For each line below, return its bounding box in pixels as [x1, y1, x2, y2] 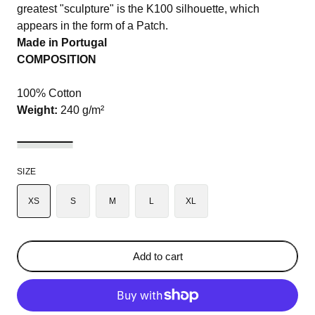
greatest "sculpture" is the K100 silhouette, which [17, 3, 259, 15]
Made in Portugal [17, 37, 107, 49]
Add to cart [132, 250, 183, 262]
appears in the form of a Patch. [17, 20, 168, 32]
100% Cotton [17, 87, 82, 100]
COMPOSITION [17, 53, 96, 66]
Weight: [17, 104, 58, 117]
